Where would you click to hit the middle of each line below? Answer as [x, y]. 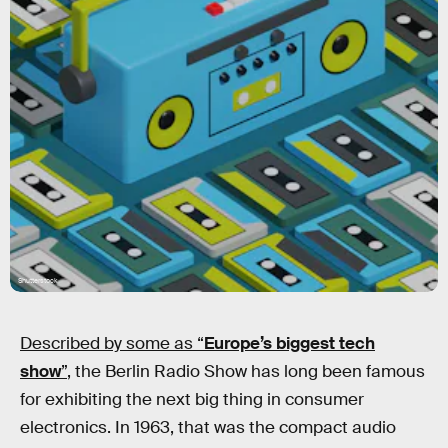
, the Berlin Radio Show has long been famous [246, 371]
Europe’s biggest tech [289, 343]
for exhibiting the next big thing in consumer [192, 399]
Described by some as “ [112, 343]
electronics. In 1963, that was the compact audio [208, 427]
